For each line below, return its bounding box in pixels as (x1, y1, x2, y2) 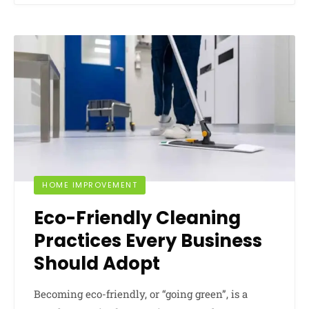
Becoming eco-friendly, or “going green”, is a (34, 287, 248, 301)
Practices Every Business (34, 228, 262, 254)
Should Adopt (34, 251, 160, 277)
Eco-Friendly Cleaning (34, 206, 241, 231)
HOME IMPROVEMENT (42, 179, 137, 191)
